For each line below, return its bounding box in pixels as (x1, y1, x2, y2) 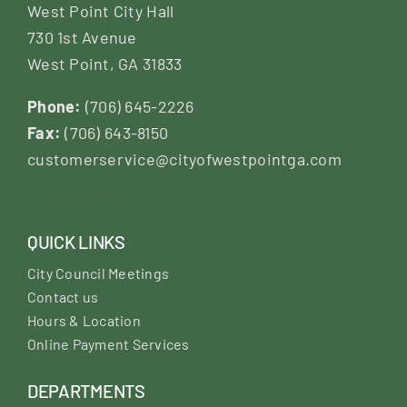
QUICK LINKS (26, 230, 125, 253)
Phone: (26, 95, 85, 116)
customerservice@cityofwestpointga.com (26, 148, 342, 169)
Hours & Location (26, 311, 141, 329)
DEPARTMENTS (26, 379, 145, 402)
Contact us (26, 287, 99, 305)
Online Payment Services (26, 334, 190, 352)
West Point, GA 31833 (26, 53, 183, 74)
